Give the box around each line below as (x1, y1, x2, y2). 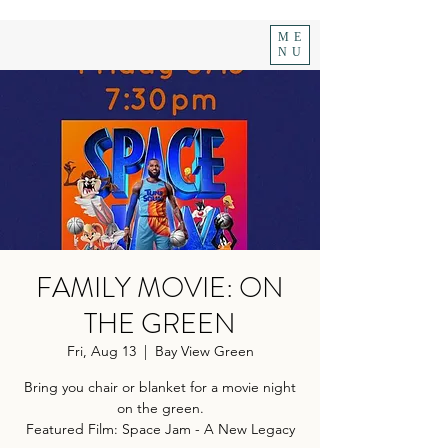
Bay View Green (154, 342, 254, 360)
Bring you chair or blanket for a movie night (24, 378, 296, 396)
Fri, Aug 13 (66, 342, 136, 360)
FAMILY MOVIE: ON (36, 268, 284, 308)
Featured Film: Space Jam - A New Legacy (25, 420, 295, 438)
